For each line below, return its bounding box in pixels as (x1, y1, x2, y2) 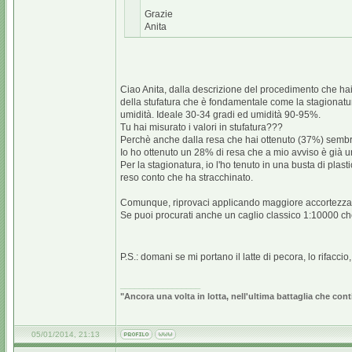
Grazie (145, 9, 173, 20)
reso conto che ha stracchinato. (120, 172, 253, 183)
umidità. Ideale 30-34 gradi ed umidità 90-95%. (120, 109, 321, 120)
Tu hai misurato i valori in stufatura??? (120, 122, 283, 133)
